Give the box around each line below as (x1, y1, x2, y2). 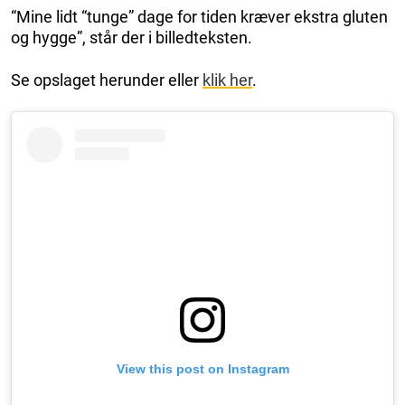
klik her (202, 71, 252, 90)
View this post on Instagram (116, 361, 289, 376)
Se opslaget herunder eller (11, 71, 202, 90)
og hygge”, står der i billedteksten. (11, 28, 252, 48)
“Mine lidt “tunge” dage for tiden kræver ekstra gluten (11, 7, 388, 27)
